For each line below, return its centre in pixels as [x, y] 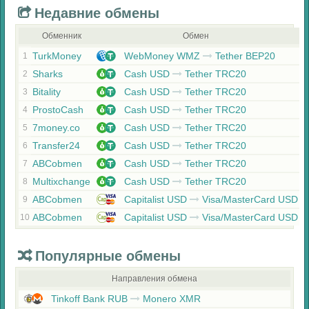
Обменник [61, 36]
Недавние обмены [97, 13]
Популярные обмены [108, 256]
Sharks [48, 74]
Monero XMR [170, 299]
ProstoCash [58, 110]
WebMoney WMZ [162, 56]
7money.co [56, 128]
